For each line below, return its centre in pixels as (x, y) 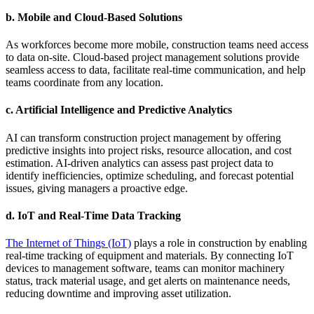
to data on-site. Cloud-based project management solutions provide (152, 57)
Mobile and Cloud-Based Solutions (100, 17)
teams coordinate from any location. (84, 83)
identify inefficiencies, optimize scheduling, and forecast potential (150, 175)
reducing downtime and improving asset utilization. (118, 294)
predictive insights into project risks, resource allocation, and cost (149, 150)
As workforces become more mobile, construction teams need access (157, 45)
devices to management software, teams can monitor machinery (145, 268)
